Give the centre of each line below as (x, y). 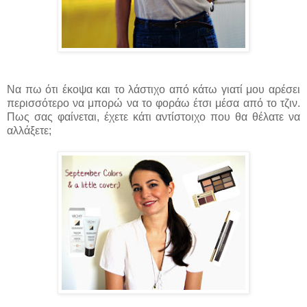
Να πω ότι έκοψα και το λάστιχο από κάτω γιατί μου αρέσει (153, 90)
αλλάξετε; (29, 131)
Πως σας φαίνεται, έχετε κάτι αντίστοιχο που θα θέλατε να (153, 117)
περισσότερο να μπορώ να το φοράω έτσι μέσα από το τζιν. (153, 103)
